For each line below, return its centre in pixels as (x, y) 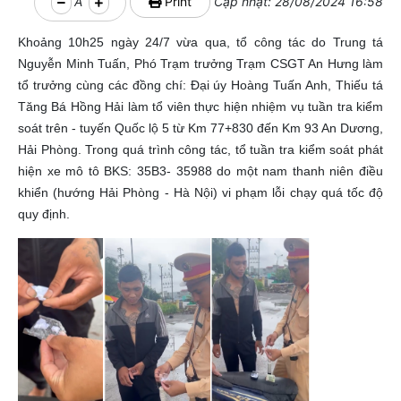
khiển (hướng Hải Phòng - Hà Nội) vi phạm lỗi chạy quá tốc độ (200, 192)
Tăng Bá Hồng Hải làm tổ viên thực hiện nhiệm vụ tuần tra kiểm (200, 107)
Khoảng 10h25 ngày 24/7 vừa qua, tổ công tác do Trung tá (200, 42)
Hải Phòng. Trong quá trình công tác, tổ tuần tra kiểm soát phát (200, 149)
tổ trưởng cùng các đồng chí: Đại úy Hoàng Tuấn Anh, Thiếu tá (200, 85)
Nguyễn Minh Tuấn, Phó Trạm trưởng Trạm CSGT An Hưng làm (200, 64)
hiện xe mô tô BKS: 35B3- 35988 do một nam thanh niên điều (200, 171)
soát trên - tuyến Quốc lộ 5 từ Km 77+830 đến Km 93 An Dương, (200, 128)
